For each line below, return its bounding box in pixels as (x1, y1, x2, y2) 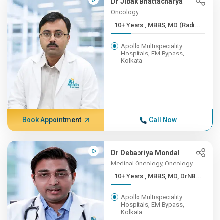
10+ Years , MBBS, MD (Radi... (145, 21, 201, 28)
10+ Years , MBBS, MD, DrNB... (145, 172, 202, 180)
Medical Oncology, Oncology (111, 160, 193, 167)
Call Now (148, 116, 177, 124)
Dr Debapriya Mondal (111, 149, 180, 157)
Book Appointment (22, 116, 81, 124)
